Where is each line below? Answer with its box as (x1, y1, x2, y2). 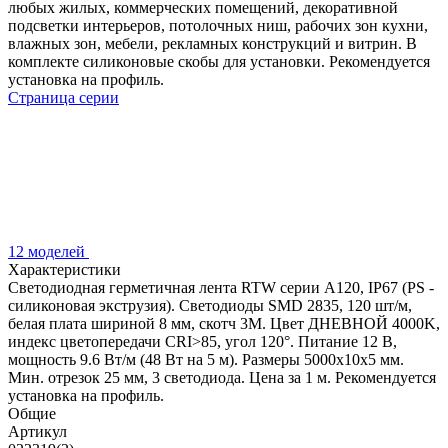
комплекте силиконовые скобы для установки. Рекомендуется (8, 52, 430, 70)
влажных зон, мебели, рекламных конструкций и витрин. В (8, 34, 417, 52)
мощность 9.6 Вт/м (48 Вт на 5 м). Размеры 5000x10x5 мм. (8, 350, 404, 368)
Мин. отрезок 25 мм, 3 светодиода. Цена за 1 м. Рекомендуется (8, 368, 436, 386)
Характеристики (8, 260, 121, 278)
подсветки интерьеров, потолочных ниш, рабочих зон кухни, (8, 16, 428, 34)
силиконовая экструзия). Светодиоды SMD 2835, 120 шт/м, (8, 296, 412, 314)
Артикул (8, 422, 67, 440)
